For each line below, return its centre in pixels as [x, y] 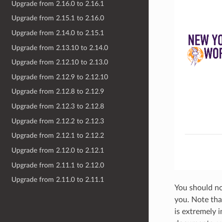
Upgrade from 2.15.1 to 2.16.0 [58, 18]
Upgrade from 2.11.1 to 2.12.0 [58, 165]
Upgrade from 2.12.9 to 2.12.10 [60, 77]
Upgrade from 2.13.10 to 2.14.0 [60, 48]
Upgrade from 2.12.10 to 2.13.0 [60, 62]
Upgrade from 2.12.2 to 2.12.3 [58, 121]
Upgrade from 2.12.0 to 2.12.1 [58, 150]
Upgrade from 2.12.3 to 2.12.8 [58, 107]
